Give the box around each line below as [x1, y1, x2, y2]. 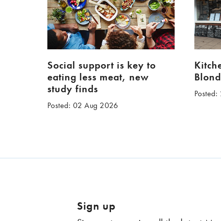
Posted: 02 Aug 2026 [47, 100, 118, 111]
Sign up [76, 198, 116, 213]
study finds [47, 82, 98, 96]
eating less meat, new [47, 71, 149, 84]
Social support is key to [47, 59, 156, 72]
